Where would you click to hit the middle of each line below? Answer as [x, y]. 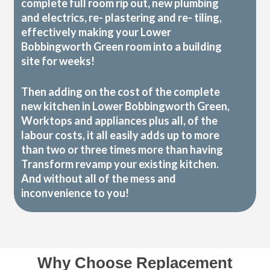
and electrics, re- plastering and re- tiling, [122, 18]
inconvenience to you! [75, 193]
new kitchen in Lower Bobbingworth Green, [126, 106]
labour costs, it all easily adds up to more [121, 135]
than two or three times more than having [122, 150]
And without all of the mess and [99, 179]
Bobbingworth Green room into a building [122, 47]
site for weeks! [58, 61]
